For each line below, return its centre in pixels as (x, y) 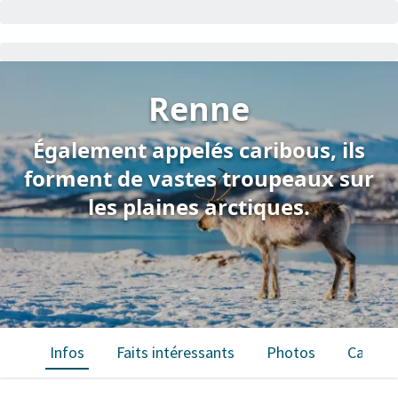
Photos (291, 352)
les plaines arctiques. (199, 207)
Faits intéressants (175, 352)
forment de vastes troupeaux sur (199, 178)
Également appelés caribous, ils (199, 150)
